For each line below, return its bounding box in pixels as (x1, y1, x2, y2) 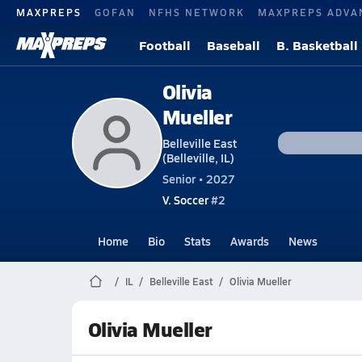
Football (139, 36, 191, 54)
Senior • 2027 (162, 170, 235, 187)
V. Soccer (162, 192, 208, 208)
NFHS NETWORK (149, 5, 245, 19)
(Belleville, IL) (162, 149, 234, 166)
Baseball (207, 36, 260, 54)
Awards (229, 233, 269, 249)
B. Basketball (276, 36, 358, 54)
